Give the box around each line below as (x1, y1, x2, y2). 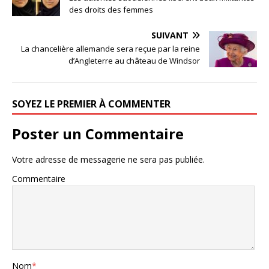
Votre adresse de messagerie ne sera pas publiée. (12, 154, 205, 166)
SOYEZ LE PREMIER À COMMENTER (12, 97, 171, 111)
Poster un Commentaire (12, 124, 184, 144)
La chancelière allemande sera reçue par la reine (21, 43, 200, 55)
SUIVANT (151, 29, 189, 41)
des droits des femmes (69, 4, 153, 16)
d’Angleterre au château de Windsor (68, 55, 200, 67)
